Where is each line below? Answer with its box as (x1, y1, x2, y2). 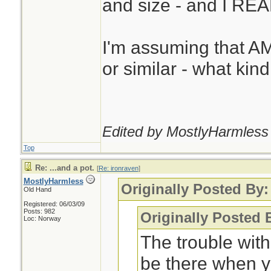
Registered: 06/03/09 (23, 200, 85, 207)
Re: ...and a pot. (34, 163, 94, 172)
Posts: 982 (23, 207, 55, 215)
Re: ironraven (98, 165, 139, 172)
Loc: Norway (23, 215, 61, 222)
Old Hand (23, 186, 51, 193)
